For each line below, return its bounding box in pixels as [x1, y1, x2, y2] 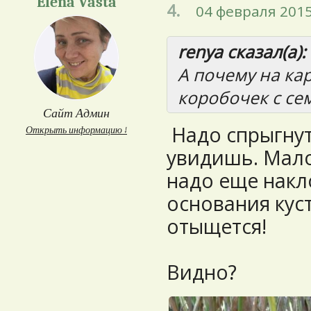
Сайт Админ [43, 106, 110, 121]
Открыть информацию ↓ [26, 124, 127, 136]
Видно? [167, 259, 242, 285]
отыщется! [167, 213, 267, 239]
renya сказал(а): [178, 40, 305, 63]
